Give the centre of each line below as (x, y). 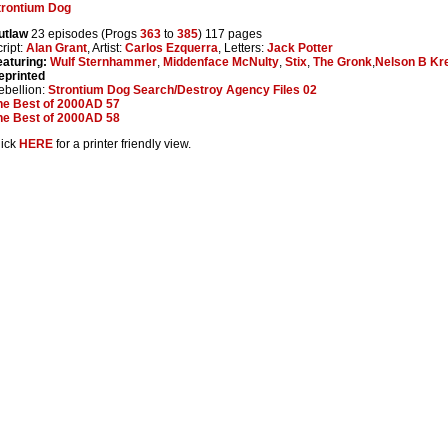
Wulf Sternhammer (103, 61)
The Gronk (342, 61)
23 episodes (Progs (84, 33)
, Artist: (106, 47)
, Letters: (242, 47)
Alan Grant (56, 47)
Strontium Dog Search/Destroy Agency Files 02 (182, 89)
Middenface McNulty (221, 61)
